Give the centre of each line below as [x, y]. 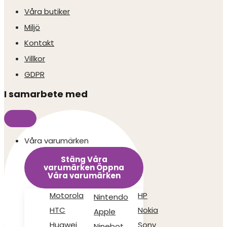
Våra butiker [47, 11]
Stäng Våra [84, 159]
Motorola [67, 195]
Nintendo [111, 197]
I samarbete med [46, 94]
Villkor [35, 59]
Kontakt [39, 43]
